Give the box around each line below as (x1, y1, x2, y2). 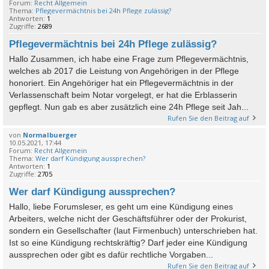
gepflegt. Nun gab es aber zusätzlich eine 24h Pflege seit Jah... (9, 102, 249, 112)
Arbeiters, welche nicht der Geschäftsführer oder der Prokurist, (9, 213, 247, 223)
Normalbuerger (23, 130, 77, 139)
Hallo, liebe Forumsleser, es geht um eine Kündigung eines (9, 201, 233, 211)
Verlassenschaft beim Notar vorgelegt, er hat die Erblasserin (9, 90, 237, 100)
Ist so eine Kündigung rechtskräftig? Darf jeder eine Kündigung (9, 237, 247, 247)
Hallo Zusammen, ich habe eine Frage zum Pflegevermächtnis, (9, 54, 249, 64)
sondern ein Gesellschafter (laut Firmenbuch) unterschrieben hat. (9, 225, 258, 235)
